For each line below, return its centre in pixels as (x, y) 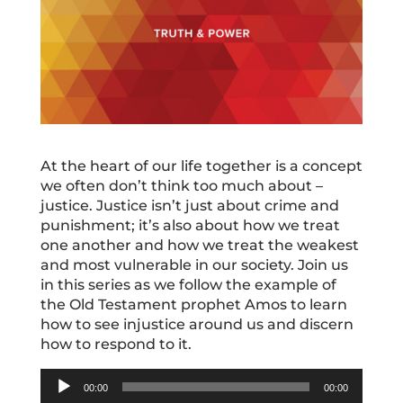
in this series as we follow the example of (188, 284)
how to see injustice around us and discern (197, 324)
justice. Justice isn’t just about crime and (189, 205)
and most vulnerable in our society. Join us (194, 264)
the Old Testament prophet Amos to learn (193, 304)
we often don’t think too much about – (181, 185)
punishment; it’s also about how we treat (190, 225)
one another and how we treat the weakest (199, 245)
